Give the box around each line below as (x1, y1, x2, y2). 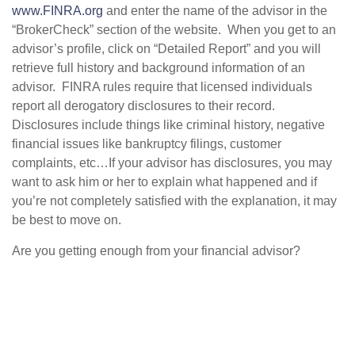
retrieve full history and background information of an (12, 60, 305, 74)
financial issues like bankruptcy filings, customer (12, 136, 281, 151)
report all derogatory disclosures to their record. (12, 98, 278, 113)
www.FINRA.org (12, 3, 103, 17)
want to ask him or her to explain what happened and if (12, 174, 317, 189)
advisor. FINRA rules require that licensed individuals (12, 79, 312, 94)
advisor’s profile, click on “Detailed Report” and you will (12, 41, 321, 55)
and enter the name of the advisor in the (103, 3, 327, 17)
